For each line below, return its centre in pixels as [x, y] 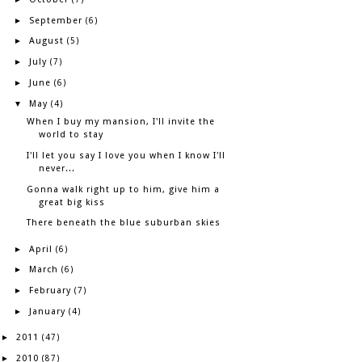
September [55, 20]
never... [57, 168]
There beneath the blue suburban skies [124, 223]
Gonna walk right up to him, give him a [124, 189]
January [47, 311]
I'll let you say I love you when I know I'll [126, 155]
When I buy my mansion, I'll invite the [121, 122]
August [46, 41]
